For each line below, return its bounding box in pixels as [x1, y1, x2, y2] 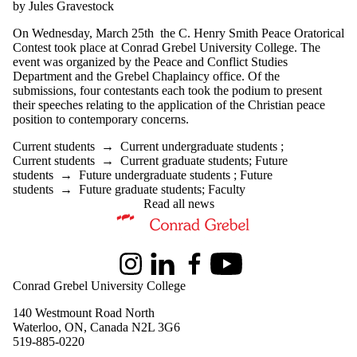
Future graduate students [79, 182, 202, 197]
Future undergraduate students [79, 168, 230, 182]
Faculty [208, 182, 245, 197]
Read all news [143, 197, 214, 211]
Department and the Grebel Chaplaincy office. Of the [13, 69, 280, 84]
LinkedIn [147, 263, 193, 277]
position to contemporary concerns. [13, 112, 195, 127]
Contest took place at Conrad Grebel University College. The [13, 41, 320, 55]
